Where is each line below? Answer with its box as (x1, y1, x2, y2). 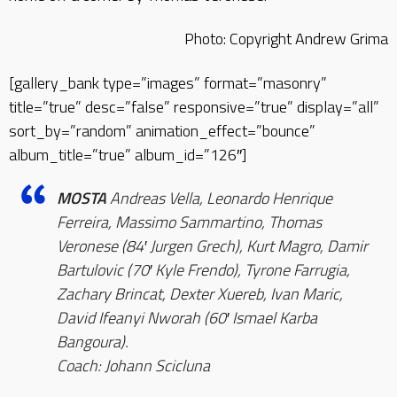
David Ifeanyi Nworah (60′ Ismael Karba (57, 306, 317, 330)
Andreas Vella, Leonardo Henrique (106, 186, 332, 210)
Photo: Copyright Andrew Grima (184, 27, 388, 51)
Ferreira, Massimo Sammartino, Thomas (57, 210, 322, 234)
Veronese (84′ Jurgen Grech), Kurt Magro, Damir (57, 234, 368, 258)
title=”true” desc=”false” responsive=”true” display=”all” (9, 94, 379, 119)
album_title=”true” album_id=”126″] (9, 142, 246, 167)
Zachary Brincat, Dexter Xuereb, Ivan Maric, (57, 282, 343, 306)
